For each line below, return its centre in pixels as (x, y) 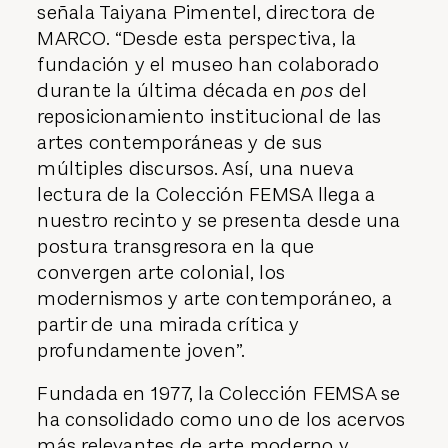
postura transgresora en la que (176, 246)
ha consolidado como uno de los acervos (221, 420)
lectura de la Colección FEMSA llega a (206, 194)
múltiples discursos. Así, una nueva (195, 168)
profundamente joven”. (141, 350)
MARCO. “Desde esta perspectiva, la (197, 38)
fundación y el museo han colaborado (208, 64)
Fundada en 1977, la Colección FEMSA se (219, 394)
